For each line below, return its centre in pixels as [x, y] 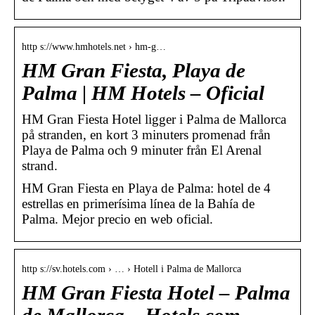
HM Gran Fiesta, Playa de [134, 70]
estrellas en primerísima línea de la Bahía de [138, 203]
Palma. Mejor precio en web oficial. [117, 219]
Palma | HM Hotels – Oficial [143, 93]
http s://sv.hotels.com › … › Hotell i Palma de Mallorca [131, 269]
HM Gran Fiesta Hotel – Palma [156, 292]
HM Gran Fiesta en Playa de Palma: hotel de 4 [146, 188]
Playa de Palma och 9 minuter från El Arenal [142, 150]
